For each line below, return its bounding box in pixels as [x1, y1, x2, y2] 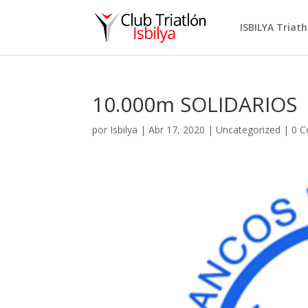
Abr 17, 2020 [148, 123, 206, 136]
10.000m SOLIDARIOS [92, 90, 298, 118]
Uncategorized [216, 123, 281, 136]
